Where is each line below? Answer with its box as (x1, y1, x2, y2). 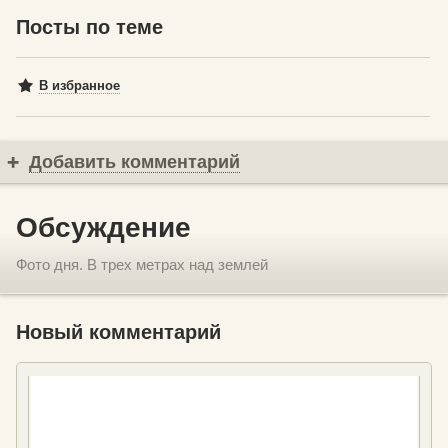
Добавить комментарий (29, 152, 240, 172)
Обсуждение (16, 212, 191, 243)
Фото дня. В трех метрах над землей (16, 256, 268, 273)
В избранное (39, 78, 120, 93)
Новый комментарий (16, 321, 221, 343)
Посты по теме (16, 16, 163, 38)
